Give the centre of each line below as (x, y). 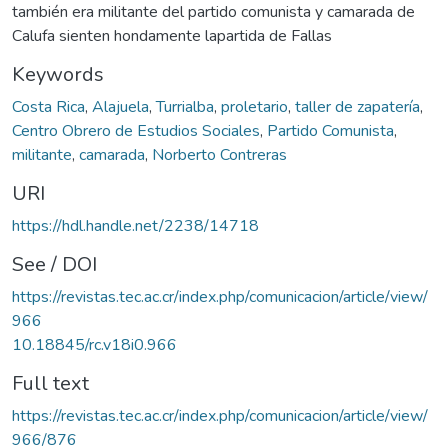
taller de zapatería (357, 106)
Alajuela (120, 106)
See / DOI (54, 264)
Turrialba (185, 106)
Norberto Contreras (219, 154)
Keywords (58, 74)
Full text (50, 383)
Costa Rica (48, 106)
